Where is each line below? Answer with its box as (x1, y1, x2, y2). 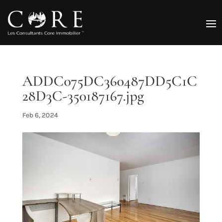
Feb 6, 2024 (22, 111, 58, 120)
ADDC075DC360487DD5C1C (22, 72, 197, 91)
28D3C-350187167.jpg (22, 87, 144, 106)
